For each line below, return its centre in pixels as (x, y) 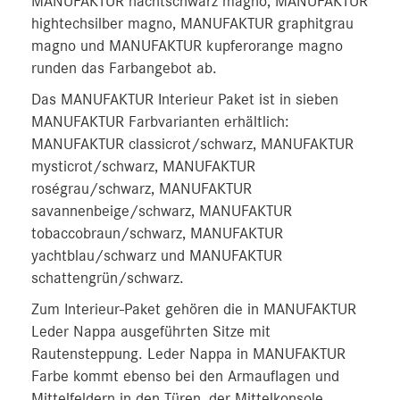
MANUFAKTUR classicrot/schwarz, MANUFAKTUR (192, 145)
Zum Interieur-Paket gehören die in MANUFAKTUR (194, 310)
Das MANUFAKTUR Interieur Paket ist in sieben (185, 100)
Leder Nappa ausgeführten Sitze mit (151, 332)
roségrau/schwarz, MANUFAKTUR (142, 189)
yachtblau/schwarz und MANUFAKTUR (157, 256)
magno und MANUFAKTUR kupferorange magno (187, 46)
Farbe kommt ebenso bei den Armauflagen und (185, 377)
